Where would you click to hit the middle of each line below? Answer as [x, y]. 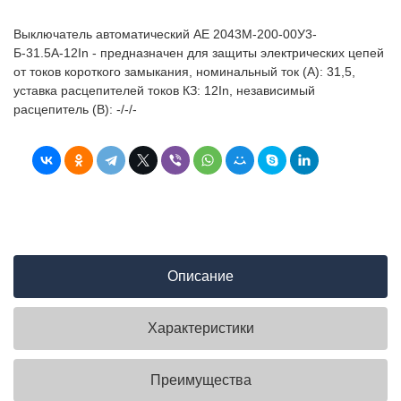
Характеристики [200, 328]
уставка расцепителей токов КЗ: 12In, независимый [164, 90]
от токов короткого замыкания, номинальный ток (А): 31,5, [184, 71]
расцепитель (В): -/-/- [75, 109]
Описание [200, 276]
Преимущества [200, 380]
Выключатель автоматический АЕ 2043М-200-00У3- [165, 34]
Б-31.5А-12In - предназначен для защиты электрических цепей [199, 52]
